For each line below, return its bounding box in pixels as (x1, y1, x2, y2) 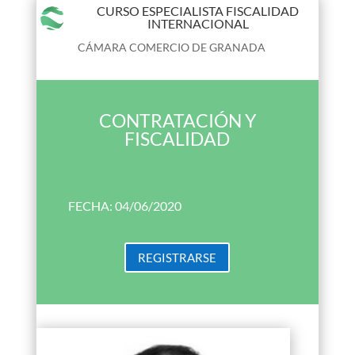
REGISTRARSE (138, 250, 217, 265)
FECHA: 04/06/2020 (67, 198, 181, 214)
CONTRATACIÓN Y (98, 109, 256, 132)
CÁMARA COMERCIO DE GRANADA (77, 40, 265, 55)
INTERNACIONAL (147, 16, 249, 32)
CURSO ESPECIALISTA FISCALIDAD (97, 3, 300, 19)
